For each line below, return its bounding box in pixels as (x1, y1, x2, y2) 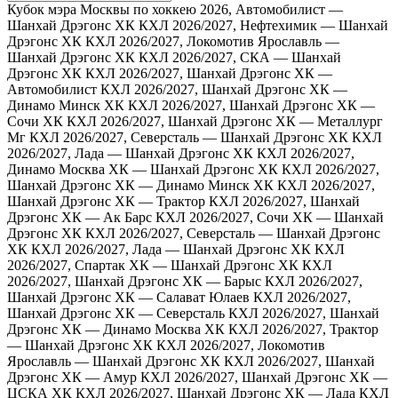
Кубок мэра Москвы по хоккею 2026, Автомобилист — (7, 2, 343, 18)
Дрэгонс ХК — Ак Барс (7, 210, 152, 226)
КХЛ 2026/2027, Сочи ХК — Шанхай (155, 210, 384, 226)
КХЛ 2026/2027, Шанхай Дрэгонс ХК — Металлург (67, 114, 383, 130)
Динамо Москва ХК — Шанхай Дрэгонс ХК (7, 162, 278, 178)
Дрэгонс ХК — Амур (7, 370, 137, 386)
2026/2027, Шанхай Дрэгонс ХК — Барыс (7, 274, 261, 290)
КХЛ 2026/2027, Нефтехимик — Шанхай (139, 18, 388, 34)
